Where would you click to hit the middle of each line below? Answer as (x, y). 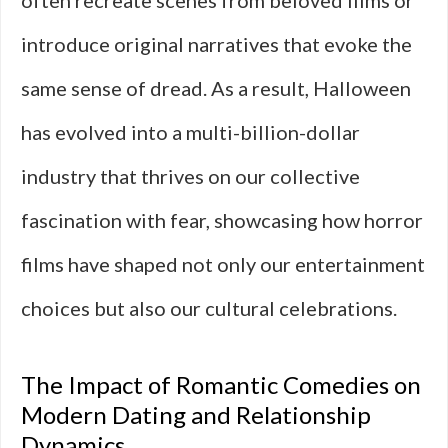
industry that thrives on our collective (190, 176)
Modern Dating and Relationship (196, 414)
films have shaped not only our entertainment (223, 264)
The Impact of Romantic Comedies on (221, 384)
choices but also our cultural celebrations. (209, 308)
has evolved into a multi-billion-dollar (190, 132)
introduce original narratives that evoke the (216, 44)
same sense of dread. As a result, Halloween (216, 88)
